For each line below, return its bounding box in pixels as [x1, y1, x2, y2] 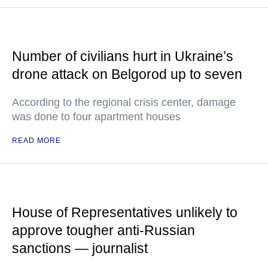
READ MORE [12, 136, 61, 145]
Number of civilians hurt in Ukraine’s [12, 48, 233, 64]
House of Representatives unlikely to [12, 205, 237, 220]
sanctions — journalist [12, 240, 148, 256]
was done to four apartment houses [12, 111, 181, 123]
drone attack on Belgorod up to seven [12, 66, 242, 82]
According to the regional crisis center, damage [12, 96, 236, 108]
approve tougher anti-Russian [12, 223, 195, 238]
